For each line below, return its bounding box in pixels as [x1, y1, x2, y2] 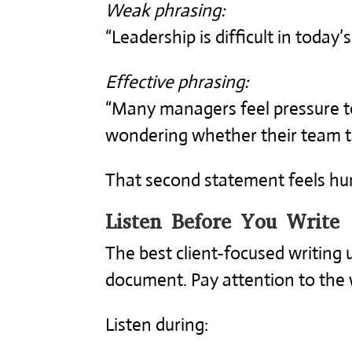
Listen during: [105, 313, 210, 336]
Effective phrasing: [105, 70, 250, 93]
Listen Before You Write [105, 207, 340, 236]
